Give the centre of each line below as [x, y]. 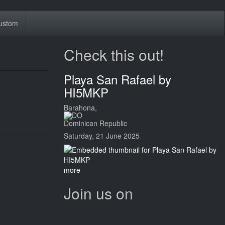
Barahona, [80, 107]
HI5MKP [86, 92]
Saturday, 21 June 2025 [102, 136]
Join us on [98, 193]
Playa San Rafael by [118, 79]
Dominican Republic [95, 123]
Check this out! [114, 54]
